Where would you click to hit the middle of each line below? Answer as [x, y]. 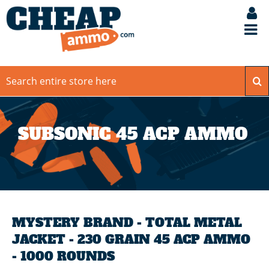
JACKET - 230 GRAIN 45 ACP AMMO [131, 240]
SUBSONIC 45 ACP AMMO [133, 134]
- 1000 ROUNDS [63, 257]
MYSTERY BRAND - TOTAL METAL [127, 223]
